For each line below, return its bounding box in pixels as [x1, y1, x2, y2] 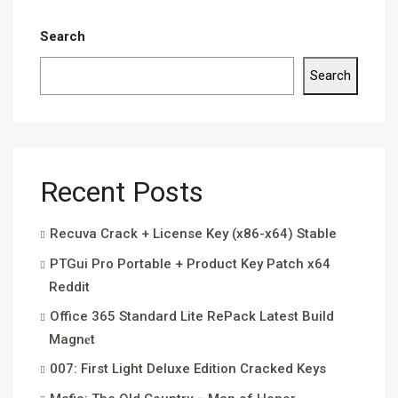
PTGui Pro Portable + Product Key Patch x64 [50, 256, 330, 272]
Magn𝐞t [49, 331, 95, 347]
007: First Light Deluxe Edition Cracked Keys [50, 361, 326, 377]
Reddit [49, 279, 90, 295]
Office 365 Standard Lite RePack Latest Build [50, 308, 334, 324]
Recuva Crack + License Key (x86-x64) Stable [50, 226, 337, 242]
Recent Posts [40, 175, 203, 209]
